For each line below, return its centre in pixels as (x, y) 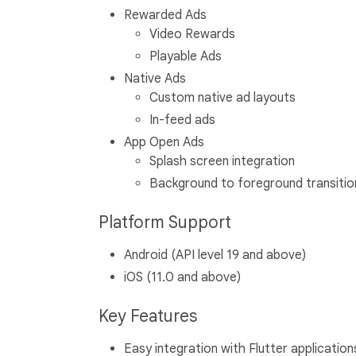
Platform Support (167, 223)
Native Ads (155, 79)
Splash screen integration (222, 162)
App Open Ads (164, 143)
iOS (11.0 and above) (182, 278)
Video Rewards (192, 35)
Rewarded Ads (165, 15)
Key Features (150, 317)
